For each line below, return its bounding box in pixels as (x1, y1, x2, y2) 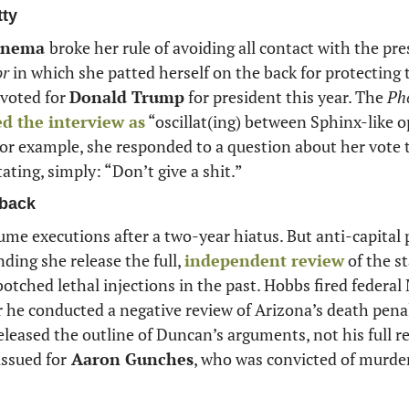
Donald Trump (69, 86, 184, 109)
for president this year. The (184, 86, 387, 109)
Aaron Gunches (67, 348, 194, 371)
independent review (184, 249, 344, 272)
